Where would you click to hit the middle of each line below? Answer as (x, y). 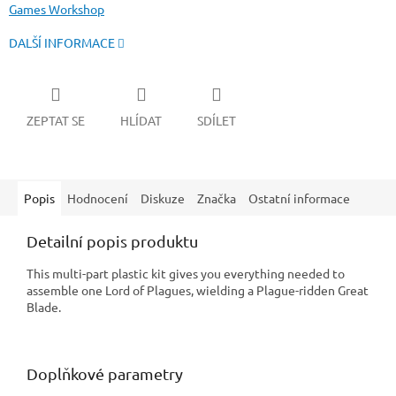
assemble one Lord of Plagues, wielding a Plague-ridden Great (198, 289)
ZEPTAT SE (56, 120)
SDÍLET (217, 120)
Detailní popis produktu (112, 240)
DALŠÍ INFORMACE (62, 43)
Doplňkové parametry (105, 373)
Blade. (46, 306)
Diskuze (163, 198)
